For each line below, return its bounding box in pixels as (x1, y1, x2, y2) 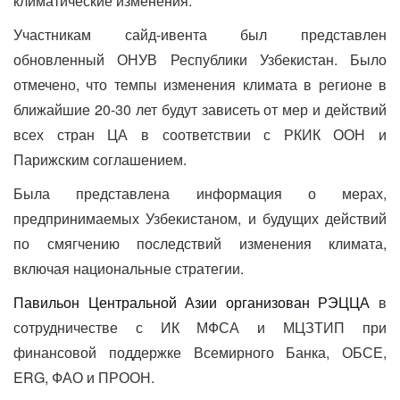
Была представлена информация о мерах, (13, 182, 387, 204)
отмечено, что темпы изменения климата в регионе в (13, 73, 387, 95)
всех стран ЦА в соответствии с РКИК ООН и (13, 123, 387, 145)
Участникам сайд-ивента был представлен (13, 23, 387, 45)
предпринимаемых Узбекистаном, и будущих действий (13, 207, 387, 229)
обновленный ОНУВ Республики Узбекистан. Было (13, 48, 387, 70)
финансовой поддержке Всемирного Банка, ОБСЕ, (13, 341, 387, 362)
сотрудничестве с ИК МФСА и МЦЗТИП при (13, 316, 387, 337)
